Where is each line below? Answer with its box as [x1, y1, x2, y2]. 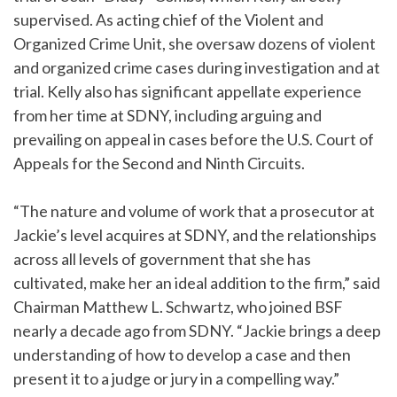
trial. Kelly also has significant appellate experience [13, 82, 362, 101]
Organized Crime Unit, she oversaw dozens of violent [13, 34, 376, 53]
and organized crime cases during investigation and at [13, 58, 380, 77]
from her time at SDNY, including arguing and [13, 105, 322, 125]
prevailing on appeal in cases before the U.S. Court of [13, 129, 374, 149]
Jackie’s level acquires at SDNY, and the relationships [13, 225, 377, 245]
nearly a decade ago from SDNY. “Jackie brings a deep [13, 321, 381, 340]
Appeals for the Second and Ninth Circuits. [13, 153, 305, 173]
